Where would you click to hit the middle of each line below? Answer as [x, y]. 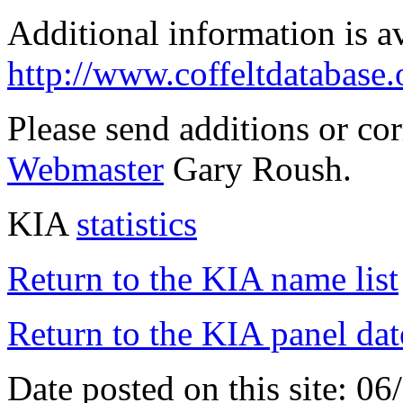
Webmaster [85, 169]
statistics [137, 224]
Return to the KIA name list [203, 279]
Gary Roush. [258, 169]
